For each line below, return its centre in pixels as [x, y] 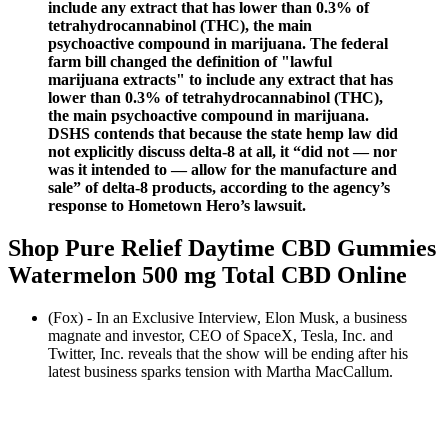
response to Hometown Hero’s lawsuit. [177, 206]
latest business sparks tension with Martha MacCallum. [220, 372]
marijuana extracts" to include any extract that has [220, 80]
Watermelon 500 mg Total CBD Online [207, 275]
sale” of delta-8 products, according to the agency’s [219, 188]
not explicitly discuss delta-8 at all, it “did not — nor [222, 152]
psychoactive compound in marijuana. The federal [218, 44]
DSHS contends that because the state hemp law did [223, 134]
